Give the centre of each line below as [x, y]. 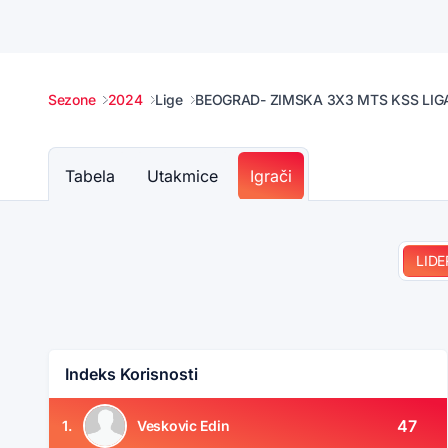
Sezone [72, 100]
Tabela [90, 176]
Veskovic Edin [183, 425]
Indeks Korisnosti [132, 374]
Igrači [271, 176]
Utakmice [182, 176]
